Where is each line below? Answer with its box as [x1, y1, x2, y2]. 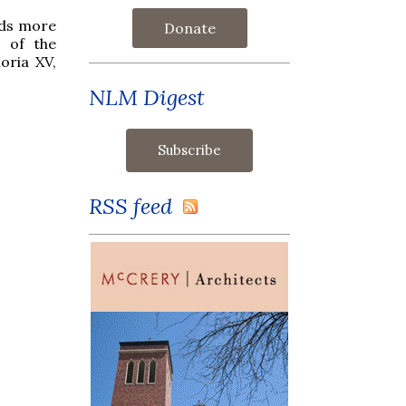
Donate [163, 18, 216, 37]
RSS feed [89, 191, 183, 220]
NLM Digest [89, 82, 205, 111]
